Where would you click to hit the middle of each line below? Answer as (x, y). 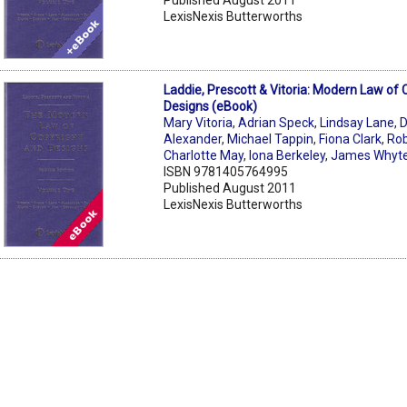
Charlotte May (204, 155)
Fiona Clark (351, 139)
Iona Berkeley (288, 155)
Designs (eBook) (211, 106)
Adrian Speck (277, 122)
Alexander (193, 139)
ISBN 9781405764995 (226, 171)
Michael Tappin (271, 139)
